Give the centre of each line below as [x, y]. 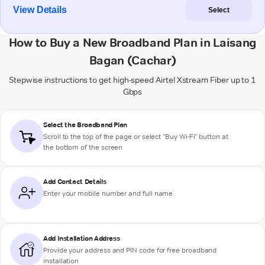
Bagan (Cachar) [132, 61]
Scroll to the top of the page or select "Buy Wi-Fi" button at [136, 137]
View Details [40, 10]
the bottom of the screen [83, 147]
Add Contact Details [75, 182]
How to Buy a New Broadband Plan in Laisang [132, 43]
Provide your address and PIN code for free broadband [130, 250]
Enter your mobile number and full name [108, 193]
